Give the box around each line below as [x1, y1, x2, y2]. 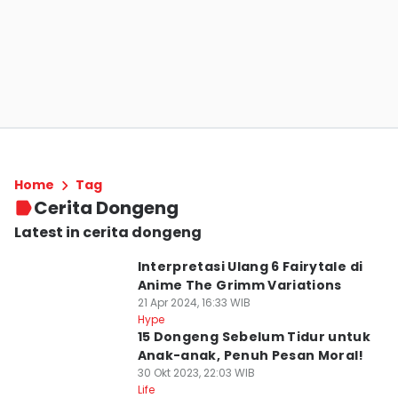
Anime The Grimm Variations [137, 276, 342, 294]
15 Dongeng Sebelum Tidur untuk [137, 328, 371, 346]
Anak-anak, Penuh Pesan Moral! [137, 346, 364, 364]
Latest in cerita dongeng [14, 222, 202, 243]
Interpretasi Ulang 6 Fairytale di [137, 258, 363, 275]
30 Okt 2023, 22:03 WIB [137, 365, 255, 380]
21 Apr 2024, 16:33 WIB [137, 295, 251, 310]
